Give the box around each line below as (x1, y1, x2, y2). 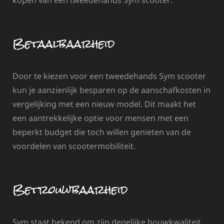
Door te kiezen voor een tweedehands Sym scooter (12, 70, 206, 82)
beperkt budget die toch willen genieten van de (12, 126, 191, 138)
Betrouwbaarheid (12, 177, 128, 202)
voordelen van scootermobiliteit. (12, 140, 135, 152)
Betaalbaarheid (12, 31, 115, 56)
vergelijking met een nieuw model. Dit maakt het (12, 98, 196, 110)
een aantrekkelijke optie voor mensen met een (12, 112, 188, 124)
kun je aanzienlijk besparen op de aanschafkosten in (12, 84, 210, 96)
